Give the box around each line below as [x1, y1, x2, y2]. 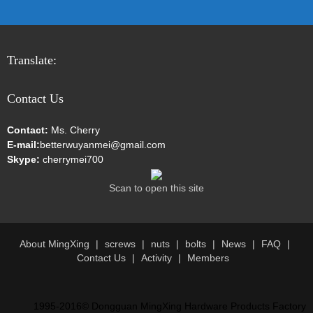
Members [187, 252, 229, 263]
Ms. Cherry [48, 124, 100, 136]
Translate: [7, 53, 57, 67]
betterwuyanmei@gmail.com [40, 139, 166, 150]
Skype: [7, 154, 40, 165]
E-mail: [7, 139, 40, 150]
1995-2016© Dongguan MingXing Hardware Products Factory [34, 300, 306, 312]
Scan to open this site [109, 182, 204, 194]
